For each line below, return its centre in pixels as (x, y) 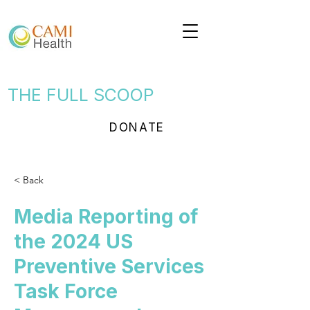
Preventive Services (109, 266)
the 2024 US (73, 241)
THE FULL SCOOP (81, 95)
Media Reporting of (106, 217)
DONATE (137, 127)
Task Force (66, 291)
